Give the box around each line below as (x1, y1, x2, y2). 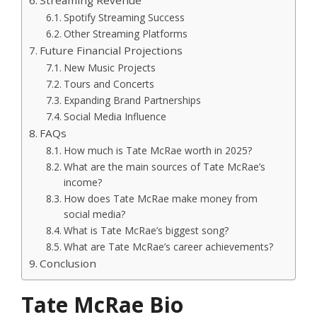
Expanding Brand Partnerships (63, 93, 201, 108)
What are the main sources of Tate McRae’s (63, 160, 265, 174)
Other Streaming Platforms (63, 27, 188, 41)
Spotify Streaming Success (63, 11, 185, 25)
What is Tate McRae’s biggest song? (63, 224, 229, 238)
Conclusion (40, 256, 97, 271)
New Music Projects (63, 61, 156, 75)
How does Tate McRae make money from (63, 192, 258, 206)
